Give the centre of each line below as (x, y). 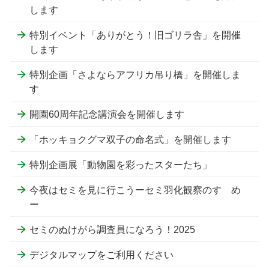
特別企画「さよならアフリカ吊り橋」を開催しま (135, 74)
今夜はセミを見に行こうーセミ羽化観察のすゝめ (135, 190)
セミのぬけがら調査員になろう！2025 (112, 229)
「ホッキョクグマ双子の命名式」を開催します (130, 139)
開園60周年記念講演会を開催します (107, 114)
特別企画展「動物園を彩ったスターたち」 (121, 165)
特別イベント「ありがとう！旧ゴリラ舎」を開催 (135, 35)
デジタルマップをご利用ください (101, 255)
